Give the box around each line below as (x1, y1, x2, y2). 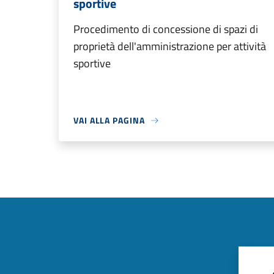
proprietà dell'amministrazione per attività (73, 38, 266, 54)
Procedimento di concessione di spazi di (73, 21, 258, 37)
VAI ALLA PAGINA (73, 114, 145, 127)
